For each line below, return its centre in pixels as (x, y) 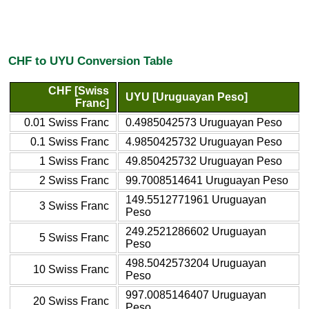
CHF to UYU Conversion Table (90, 61)
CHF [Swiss (79, 90)
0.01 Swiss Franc (67, 122)
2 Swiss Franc (74, 180)
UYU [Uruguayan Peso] (187, 97)
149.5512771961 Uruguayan (196, 199)
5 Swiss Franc (74, 237)
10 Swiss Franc (71, 269)
